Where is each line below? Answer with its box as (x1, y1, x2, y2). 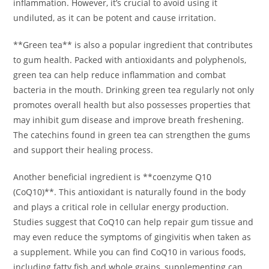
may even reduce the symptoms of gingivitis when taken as (13, 231, 252, 243)
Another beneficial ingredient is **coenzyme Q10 (13, 171, 212, 183)
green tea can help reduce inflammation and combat (13, 69, 226, 81)
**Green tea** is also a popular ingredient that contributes (13, 39, 253, 51)
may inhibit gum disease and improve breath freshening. (13, 114, 244, 126)
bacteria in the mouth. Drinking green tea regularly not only (13, 84, 255, 96)
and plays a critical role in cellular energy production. (13, 201, 229, 213)
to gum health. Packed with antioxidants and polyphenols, (13, 54, 247, 66)
